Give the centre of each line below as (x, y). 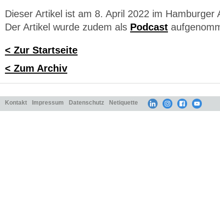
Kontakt (16, 102)
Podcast (149, 27)
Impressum (48, 102)
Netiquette (124, 102)
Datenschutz (86, 102)
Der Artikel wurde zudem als (68, 27)
